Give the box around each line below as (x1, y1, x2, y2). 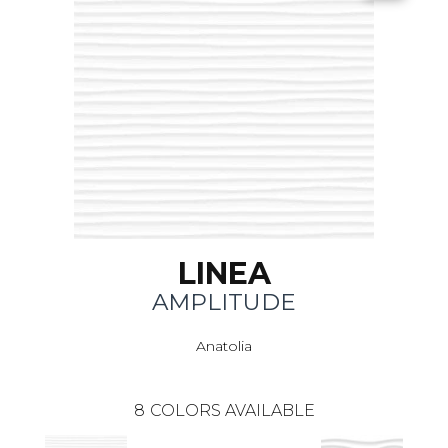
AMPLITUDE (152, 288, 296, 317)
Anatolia (196, 337, 252, 356)
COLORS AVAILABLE (149, 401, 315, 421)
